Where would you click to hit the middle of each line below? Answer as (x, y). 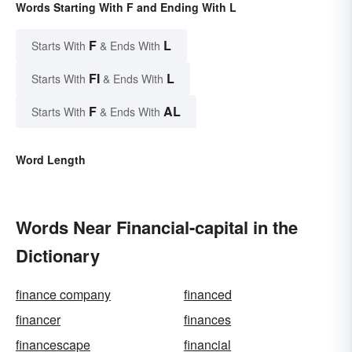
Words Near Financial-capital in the (157, 227)
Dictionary (58, 255)
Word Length (51, 159)
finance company (63, 294)
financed (208, 294)
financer (38, 319)
